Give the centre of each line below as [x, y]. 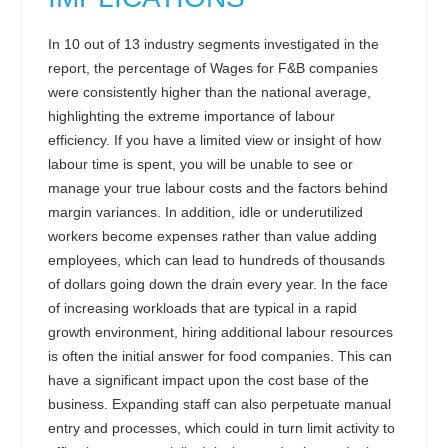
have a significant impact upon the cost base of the [208, 380]
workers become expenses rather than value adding [212, 236]
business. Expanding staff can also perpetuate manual [219, 404]
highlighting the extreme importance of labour [191, 116]
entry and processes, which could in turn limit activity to [221, 428]
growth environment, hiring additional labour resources [220, 332]
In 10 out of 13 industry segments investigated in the [213, 44]
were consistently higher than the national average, [209, 92]
